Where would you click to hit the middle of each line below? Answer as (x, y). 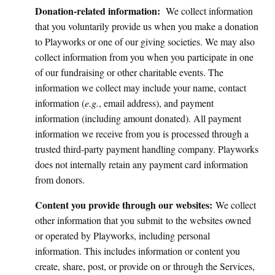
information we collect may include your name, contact (141, 87)
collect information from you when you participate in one (144, 57)
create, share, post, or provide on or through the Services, (145, 266)
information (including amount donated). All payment (138, 118)
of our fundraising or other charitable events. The (129, 72)
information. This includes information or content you (137, 251)
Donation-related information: (99, 11)
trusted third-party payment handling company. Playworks (147, 149)
